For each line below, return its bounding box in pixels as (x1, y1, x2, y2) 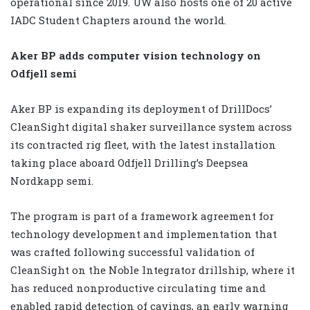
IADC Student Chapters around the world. (10, 13, 226, 28)
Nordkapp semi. (10, 174, 93, 188)
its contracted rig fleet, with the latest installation (10, 138, 276, 152)
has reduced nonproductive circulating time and (10, 281, 266, 295)
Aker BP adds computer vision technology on (10, 48, 261, 63)
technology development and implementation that (10, 227, 277, 241)
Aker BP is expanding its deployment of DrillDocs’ (10, 102, 272, 116)
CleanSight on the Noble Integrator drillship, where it (10, 263, 295, 277)
